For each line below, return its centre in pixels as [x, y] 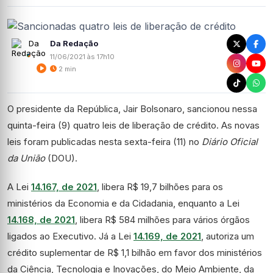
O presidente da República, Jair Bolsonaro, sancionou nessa [132, 109]
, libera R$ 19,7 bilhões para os [160, 187]
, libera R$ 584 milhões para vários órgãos [162, 220]
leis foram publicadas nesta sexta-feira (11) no [105, 142]
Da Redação [74, 43]
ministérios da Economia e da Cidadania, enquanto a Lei [123, 203]
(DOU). [64, 158]
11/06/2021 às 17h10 [82, 56]
